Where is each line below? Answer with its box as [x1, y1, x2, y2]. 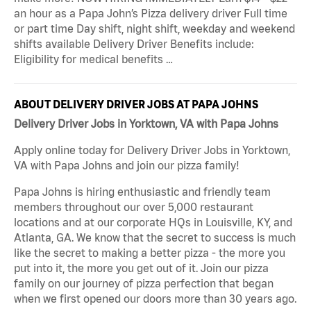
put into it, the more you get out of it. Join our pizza [14, 261, 269, 274]
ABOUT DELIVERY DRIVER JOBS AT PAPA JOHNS [14, 97, 258, 110]
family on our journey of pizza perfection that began [14, 276, 274, 289]
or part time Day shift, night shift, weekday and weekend [14, 22, 295, 35]
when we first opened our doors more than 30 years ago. [14, 292, 296, 305]
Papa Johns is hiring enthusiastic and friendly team [14, 185, 271, 198]
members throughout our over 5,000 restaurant [14, 200, 253, 213]
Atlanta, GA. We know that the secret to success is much [14, 230, 296, 244]
